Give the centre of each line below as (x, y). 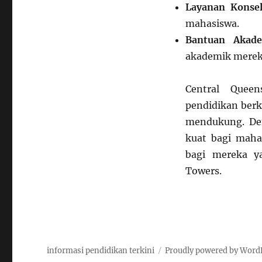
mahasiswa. (212, 23)
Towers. (203, 170)
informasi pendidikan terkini (101, 250)
